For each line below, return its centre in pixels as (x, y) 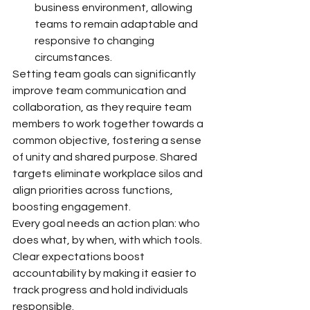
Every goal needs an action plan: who (107, 223)
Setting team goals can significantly (105, 74)
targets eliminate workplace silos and (109, 173)
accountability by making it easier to (106, 273)
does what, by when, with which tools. (108, 240)
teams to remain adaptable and (117, 24)
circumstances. (73, 57)
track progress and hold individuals (101, 290)
